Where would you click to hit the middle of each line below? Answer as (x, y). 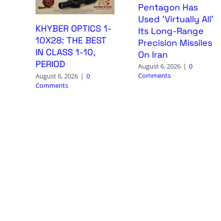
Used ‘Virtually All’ (176, 19)
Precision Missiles (175, 43)
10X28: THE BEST (71, 40)
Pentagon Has (168, 7)
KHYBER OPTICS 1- (73, 29)
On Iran (153, 55)
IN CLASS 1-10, (65, 52)
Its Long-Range (171, 31)
